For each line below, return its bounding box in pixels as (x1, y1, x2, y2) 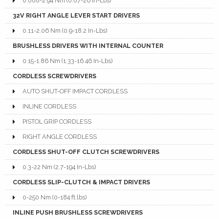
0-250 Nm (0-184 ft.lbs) (22, 194, 87, 201)
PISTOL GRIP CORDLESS (22, 118, 92, 126)
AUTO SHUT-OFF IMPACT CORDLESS (22, 88, 128, 95)
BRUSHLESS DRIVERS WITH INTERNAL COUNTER (13, 42, 164, 50)
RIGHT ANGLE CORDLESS (22, 133, 97, 141)
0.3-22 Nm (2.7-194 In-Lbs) (22, 163, 96, 171)
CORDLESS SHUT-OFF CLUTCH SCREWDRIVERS (13, 148, 160, 156)
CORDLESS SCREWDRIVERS (13, 72, 97, 80)
